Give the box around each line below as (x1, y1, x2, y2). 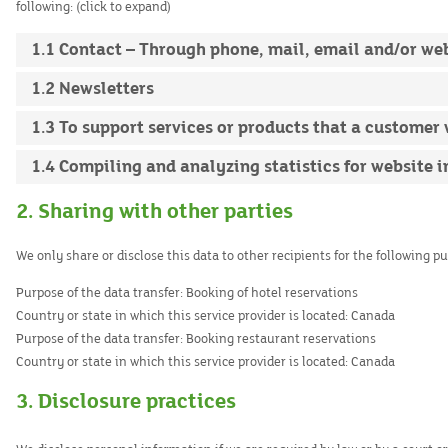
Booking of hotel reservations (183, 285, 358, 301)
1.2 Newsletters (31, 78, 154, 99)
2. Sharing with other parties (16, 199, 293, 224)
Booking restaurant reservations (183, 331, 376, 347)
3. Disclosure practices (16, 389, 236, 414)
